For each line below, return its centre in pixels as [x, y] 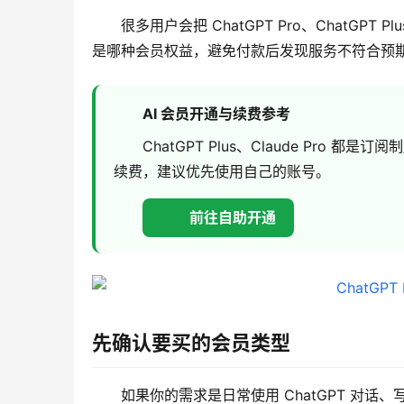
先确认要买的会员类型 [191, 343]
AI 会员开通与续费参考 [216, 114]
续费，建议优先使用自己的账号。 [222, 172]
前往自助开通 [233, 218]
